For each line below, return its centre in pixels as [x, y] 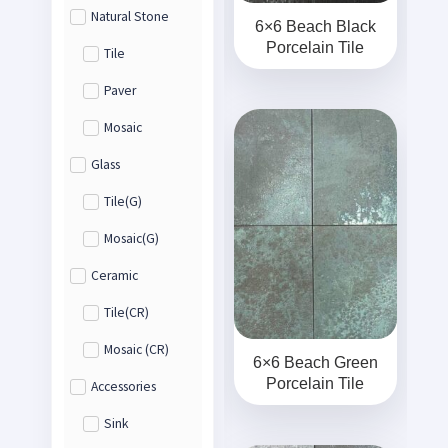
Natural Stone [130, 17]
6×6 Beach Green [315, 362]
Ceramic [115, 276]
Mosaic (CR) [136, 350]
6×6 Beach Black [315, 26]
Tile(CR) [126, 313]
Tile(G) [122, 202]
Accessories [124, 387]
